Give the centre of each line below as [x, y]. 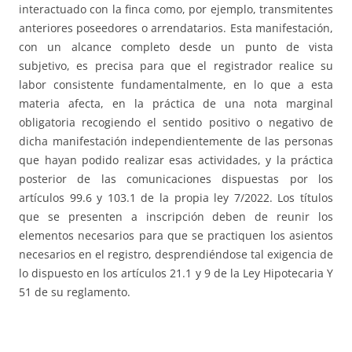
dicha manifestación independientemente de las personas [176, 141]
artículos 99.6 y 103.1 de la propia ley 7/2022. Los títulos [176, 197]
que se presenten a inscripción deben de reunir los [176, 216]
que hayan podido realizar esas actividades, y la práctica [176, 159]
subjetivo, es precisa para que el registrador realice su [176, 65]
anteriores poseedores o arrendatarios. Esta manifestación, [176, 27]
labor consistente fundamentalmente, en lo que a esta [176, 84]
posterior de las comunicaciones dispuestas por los [176, 178]
